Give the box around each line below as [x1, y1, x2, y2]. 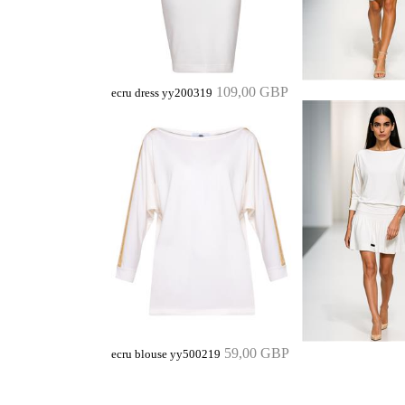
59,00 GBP [224, 344, 289, 361]
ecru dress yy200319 [111, 86, 212, 99]
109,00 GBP [216, 83, 288, 99]
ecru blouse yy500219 [111, 347, 221, 361]
